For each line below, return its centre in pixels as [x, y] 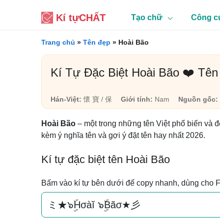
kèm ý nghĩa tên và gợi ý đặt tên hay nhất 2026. [123, 135]
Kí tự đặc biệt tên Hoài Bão [106, 159]
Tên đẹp [97, 42]
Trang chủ [58, 42]
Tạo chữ [147, 17]
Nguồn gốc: [198, 99]
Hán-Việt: [66, 99]
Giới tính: [137, 99]
